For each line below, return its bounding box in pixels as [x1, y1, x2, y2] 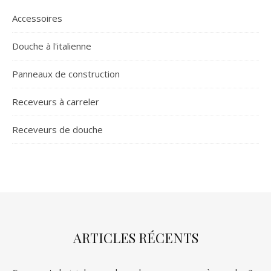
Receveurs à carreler [12, 96, 99, 108]
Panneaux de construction [12, 68, 120, 80]
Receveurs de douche [12, 123, 103, 135]
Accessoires [12, 12, 62, 24]
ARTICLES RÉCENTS [73, 229, 198, 247]
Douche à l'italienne [12, 40, 91, 52]
